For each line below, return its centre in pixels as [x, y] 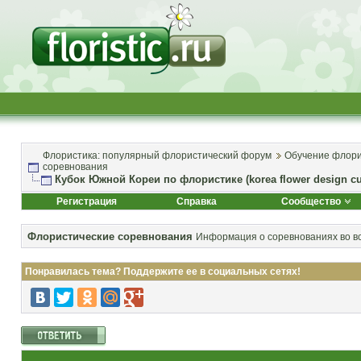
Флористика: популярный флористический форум [157, 156]
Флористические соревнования [110, 237]
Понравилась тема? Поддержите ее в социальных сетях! [163, 272]
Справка [197, 201]
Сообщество [311, 201]
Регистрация [86, 201]
